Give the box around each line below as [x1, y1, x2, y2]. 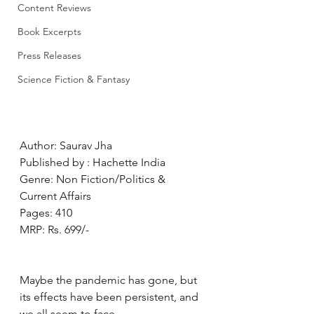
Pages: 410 [20, 206, 72, 219]
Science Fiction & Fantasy [18, 73, 130, 86]
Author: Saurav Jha [20, 139, 112, 152]
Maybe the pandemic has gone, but [20, 273, 200, 287]
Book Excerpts [18, 25, 81, 38]
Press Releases [18, 49, 81, 62]
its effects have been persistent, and [20, 290, 201, 303]
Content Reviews [18, 1, 91, 14]
